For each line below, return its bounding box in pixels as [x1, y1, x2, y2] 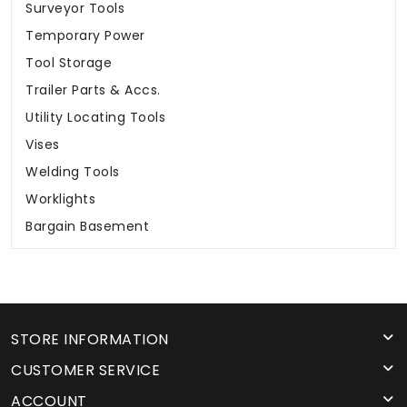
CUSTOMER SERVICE [11, 360, 160, 382]
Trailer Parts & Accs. [25, 81, 161, 100]
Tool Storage [25, 54, 112, 73]
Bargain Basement [25, 217, 149, 236]
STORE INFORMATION [11, 329, 169, 351]
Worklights [25, 190, 95, 209]
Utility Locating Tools [25, 108, 165, 127]
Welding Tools [25, 163, 120, 182]
